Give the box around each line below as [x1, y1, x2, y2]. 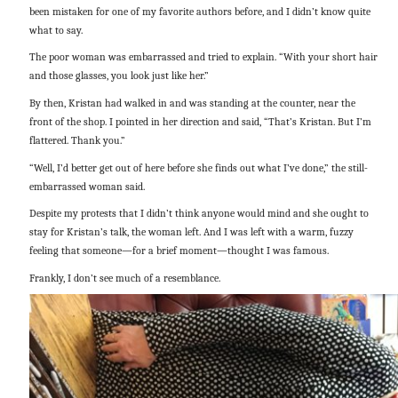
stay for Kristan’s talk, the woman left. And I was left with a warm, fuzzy [28, 226, 354, 239]
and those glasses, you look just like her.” [28, 69, 209, 83]
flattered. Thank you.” [28, 133, 125, 147]
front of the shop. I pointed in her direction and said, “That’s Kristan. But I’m [28, 115, 371, 128]
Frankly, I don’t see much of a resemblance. [28, 271, 220, 284]
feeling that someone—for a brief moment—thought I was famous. [28, 244, 329, 258]
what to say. [28, 23, 83, 36]
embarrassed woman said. [28, 179, 145, 193]
